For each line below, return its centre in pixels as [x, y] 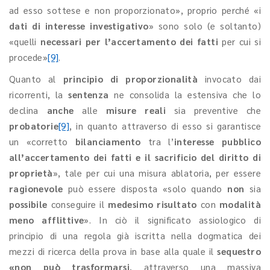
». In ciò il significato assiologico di [172, 220]
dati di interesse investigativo [79, 26]
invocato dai [233, 79]
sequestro [239, 251]
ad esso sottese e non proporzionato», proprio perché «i [135, 10]
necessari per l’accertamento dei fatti [129, 41]
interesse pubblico [218, 141]
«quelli [25, 41]
